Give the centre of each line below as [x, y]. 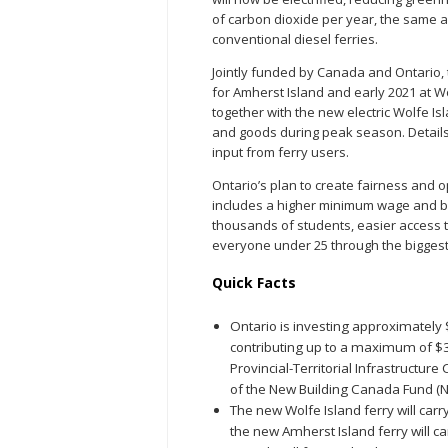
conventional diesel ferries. [295, 38]
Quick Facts [254, 282]
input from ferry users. [280, 151]
